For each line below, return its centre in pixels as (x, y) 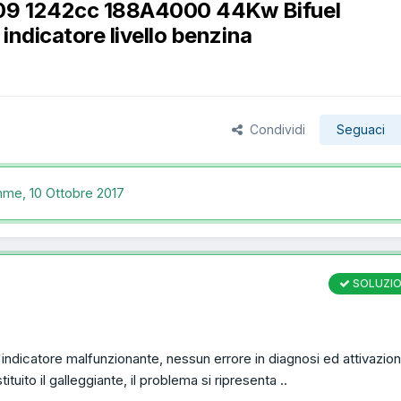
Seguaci (361, 129)
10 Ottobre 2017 (77, 193)
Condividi (274, 129)
